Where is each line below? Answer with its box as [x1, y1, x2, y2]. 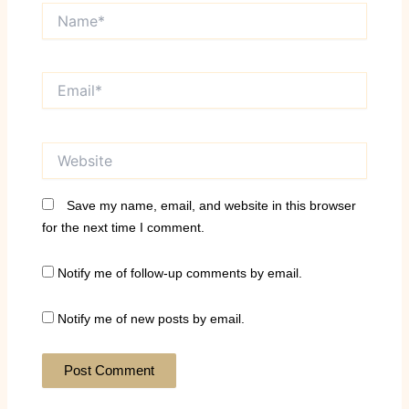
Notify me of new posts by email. [57, 311, 245, 327]
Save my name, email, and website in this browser [66, 197, 356, 213]
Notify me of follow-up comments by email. [57, 265, 302, 280]
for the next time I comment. [41, 219, 204, 235]
